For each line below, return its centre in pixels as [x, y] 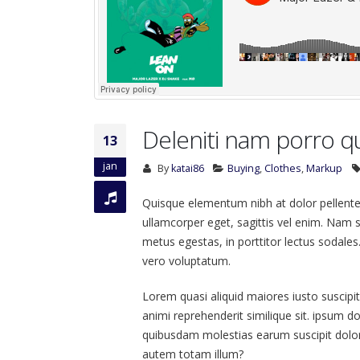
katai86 [187, 168]
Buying [244, 168]
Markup [325, 168]
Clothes [283, 168]
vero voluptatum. [186, 261]
